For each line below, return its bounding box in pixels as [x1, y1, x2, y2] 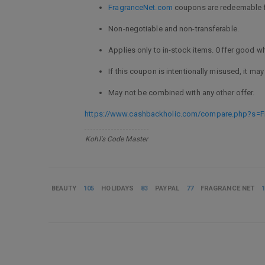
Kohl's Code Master [85, 135, 148, 144]
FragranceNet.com [108, 3, 173, 12]
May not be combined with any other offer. [108, 88, 255, 98]
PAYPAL [155, 185, 179, 193]
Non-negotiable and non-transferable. [108, 24, 239, 34]
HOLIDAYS [101, 185, 134, 193]
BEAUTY [51, 185, 77, 193]
